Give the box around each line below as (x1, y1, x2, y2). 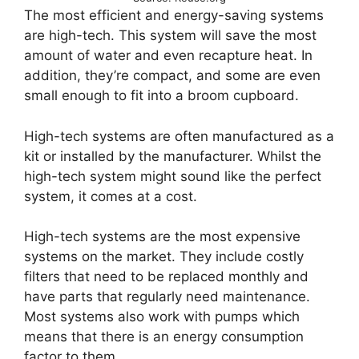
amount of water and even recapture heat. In (24, 47, 313, 64)
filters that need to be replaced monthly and (24, 268, 309, 285)
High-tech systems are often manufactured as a (24, 127, 334, 144)
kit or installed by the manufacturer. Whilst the (24, 147, 321, 164)
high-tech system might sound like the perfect (24, 167, 321, 184)
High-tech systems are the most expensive (24, 228, 301, 245)
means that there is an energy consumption (24, 329, 304, 345)
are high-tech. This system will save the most (24, 27, 317, 44)
